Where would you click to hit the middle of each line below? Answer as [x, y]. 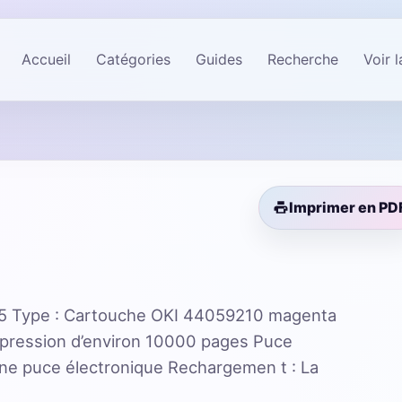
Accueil [46, 59]
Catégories [133, 59]
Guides [219, 59]
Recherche [303, 59]
